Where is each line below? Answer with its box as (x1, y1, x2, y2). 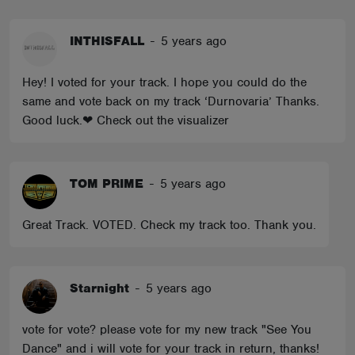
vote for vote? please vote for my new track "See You (22, 321, 311, 338)
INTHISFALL (70, 32, 144, 49)
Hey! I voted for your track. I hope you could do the (22, 74, 307, 90)
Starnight (70, 280, 129, 296)
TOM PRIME (70, 175, 143, 192)
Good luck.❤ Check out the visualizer (22, 112, 229, 128)
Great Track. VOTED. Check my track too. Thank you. (22, 216, 316, 233)
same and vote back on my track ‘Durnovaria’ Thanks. (22, 93, 319, 109)
